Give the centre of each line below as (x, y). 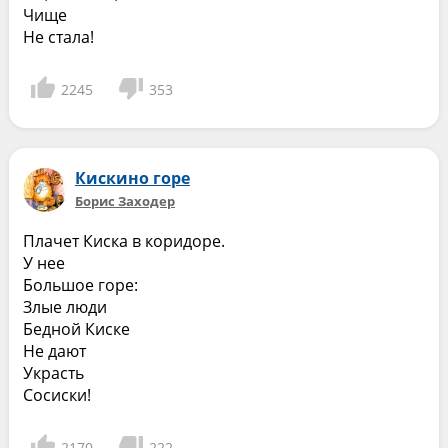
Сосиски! (56, 395)
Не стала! (58, 37)
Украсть (53, 373)
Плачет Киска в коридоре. (123, 241)
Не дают (54, 351)
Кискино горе (132, 178)
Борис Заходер (124, 201)
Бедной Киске (76, 329)
